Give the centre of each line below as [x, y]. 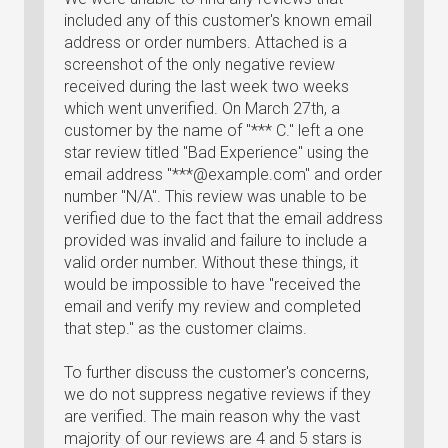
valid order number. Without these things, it [211, 262]
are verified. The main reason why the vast [212, 416]
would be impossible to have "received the [212, 284]
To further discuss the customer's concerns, [216, 372]
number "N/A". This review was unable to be [215, 196]
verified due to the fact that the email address [223, 218]
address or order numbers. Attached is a [205, 42]
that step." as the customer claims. [185, 328]
